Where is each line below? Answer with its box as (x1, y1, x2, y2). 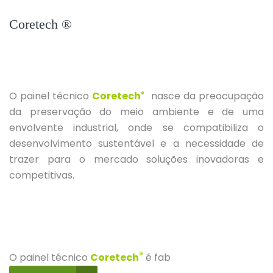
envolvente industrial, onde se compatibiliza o (9, 121, 264, 135)
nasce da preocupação (144, 89, 264, 103)
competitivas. (9, 168, 74, 182)
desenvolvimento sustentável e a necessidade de (9, 136, 264, 151)
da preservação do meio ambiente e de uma (9, 105, 264, 119)
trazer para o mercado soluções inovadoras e (9, 152, 264, 166)
